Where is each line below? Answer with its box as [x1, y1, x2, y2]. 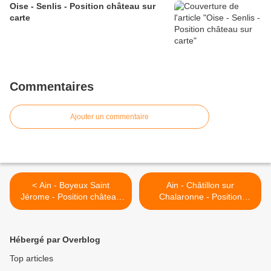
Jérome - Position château [21, 192, 121, 202]
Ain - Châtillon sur [166, 180, 234, 191]
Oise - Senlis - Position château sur [10, 1, 155, 11]
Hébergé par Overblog [10, 235, 100, 245]
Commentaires [10, 80, 94, 94]
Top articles [10, 253, 53, 264]
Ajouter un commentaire [70, 113, 149, 122]
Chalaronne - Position [158, 192, 242, 202]
